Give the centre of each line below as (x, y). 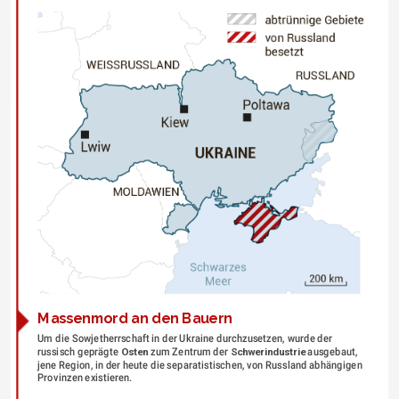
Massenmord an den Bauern (134, 318)
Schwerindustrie (268, 352)
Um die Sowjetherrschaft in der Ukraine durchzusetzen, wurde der (184, 339)
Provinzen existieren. (84, 378)
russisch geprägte (79, 352)
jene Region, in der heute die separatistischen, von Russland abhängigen (199, 365)
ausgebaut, (331, 352)
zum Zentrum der (189, 352)
